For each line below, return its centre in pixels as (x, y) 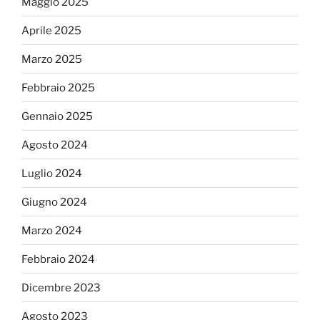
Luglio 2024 (52, 173)
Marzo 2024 (52, 230)
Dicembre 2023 (61, 287)
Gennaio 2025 (57, 116)
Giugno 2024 (54, 202)
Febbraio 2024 (58, 259)
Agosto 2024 (55, 145)
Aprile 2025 (51, 30)
